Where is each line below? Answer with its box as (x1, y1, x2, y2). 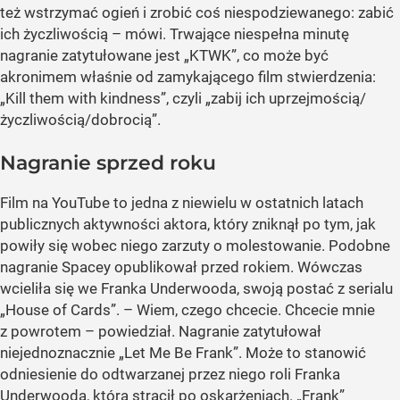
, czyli (166, 88, 205, 107)
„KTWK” (184, 46, 237, 64)
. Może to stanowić (238, 344, 366, 362)
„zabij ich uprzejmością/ (205, 88, 366, 107)
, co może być (237, 46, 329, 64)
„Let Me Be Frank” (119, 344, 238, 362)
